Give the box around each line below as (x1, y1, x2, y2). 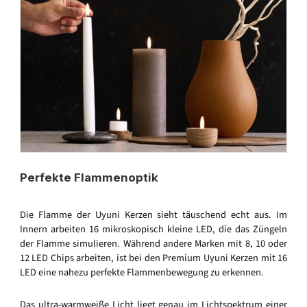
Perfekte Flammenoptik (20, 171, 158, 185)
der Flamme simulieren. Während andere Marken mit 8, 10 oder (20, 236, 287, 251)
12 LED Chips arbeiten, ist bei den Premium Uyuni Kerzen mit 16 (20, 251, 287, 266)
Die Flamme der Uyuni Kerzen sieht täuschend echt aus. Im (20, 208, 287, 223)
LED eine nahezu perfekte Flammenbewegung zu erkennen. (20, 265, 264, 280)
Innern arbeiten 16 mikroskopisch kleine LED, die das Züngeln (20, 222, 287, 237)
